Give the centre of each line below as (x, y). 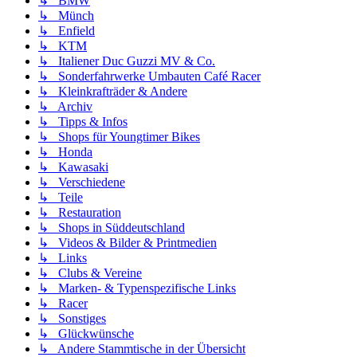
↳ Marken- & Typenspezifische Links (137, 288)
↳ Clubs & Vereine (90, 273)
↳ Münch (66, 15)
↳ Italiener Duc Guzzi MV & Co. (127, 61)
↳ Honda (65, 151)
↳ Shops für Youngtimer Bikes (119, 136)
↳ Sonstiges (72, 318)
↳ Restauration (80, 212)
